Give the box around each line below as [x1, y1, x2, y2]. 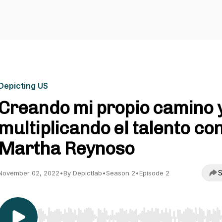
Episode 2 [139, 169, 169, 177]
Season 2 [106, 169, 135, 177]
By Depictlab [63, 169, 102, 177]
